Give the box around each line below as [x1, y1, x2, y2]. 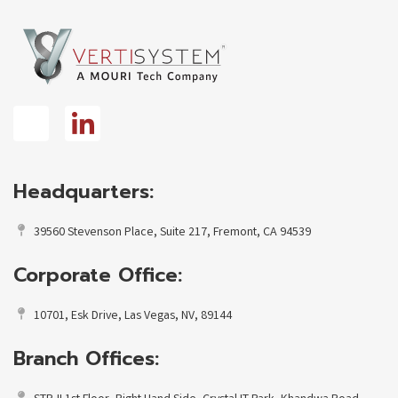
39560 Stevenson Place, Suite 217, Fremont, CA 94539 [33, 224, 311, 243]
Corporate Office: [13, 260, 182, 291]
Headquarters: [13, 177, 154, 207]
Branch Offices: [13, 344, 159, 374]
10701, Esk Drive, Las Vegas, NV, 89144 [33, 307, 232, 326]
